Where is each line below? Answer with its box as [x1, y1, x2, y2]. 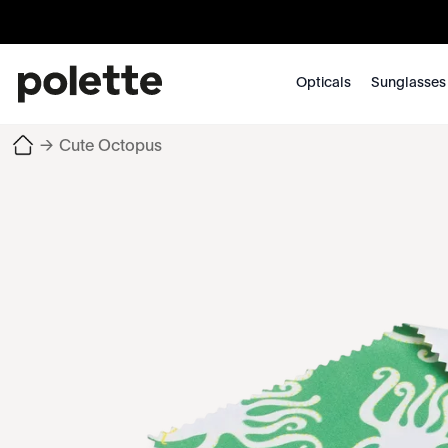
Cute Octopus [59, 139, 162, 155]
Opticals [295, 76, 351, 90]
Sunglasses [370, 76, 446, 90]
